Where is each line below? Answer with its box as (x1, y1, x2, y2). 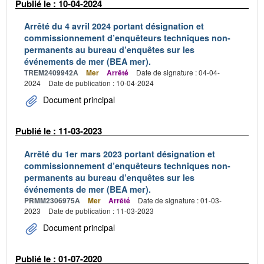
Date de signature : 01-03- (138, 194, 222, 205)
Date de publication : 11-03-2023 (48, 205, 154, 216)
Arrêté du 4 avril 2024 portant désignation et (24, 20, 204, 32)
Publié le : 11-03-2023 (15, 124, 102, 137)
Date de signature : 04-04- (136, 67, 220, 77)
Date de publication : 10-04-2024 (48, 78, 154, 88)
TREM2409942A (24, 67, 78, 78)
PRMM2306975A (24, 194, 80, 206)
